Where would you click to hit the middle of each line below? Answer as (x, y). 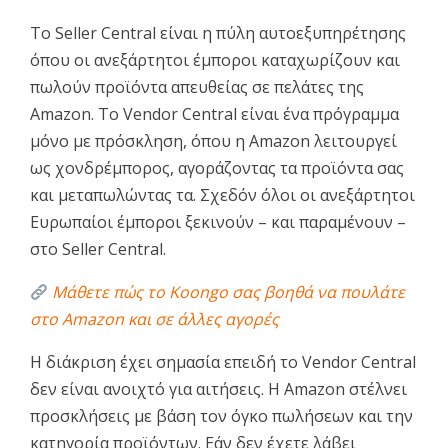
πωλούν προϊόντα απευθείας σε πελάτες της (197, 87)
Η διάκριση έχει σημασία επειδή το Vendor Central (223, 362)
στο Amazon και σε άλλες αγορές (154, 319)
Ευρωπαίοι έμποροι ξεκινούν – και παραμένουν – (218, 222)
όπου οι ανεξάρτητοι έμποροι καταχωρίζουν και (215, 60)
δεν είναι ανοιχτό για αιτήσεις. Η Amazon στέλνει (218, 389)
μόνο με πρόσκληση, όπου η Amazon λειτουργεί (213, 141)
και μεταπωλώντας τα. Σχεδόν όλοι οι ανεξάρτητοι (222, 195)
